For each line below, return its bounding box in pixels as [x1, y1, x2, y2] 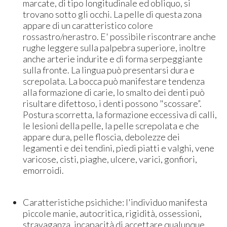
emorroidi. [23, 164, 64, 176]
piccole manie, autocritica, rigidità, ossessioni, [23, 207, 202, 219]
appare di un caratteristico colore [23, 19, 154, 31]
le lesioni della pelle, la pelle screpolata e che [23, 120, 200, 131]
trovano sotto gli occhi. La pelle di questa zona [23, 8, 202, 20]
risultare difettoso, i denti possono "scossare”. [23, 97, 202, 109]
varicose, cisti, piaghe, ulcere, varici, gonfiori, [23, 153, 198, 165]
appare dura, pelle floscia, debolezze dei [23, 131, 180, 142]
